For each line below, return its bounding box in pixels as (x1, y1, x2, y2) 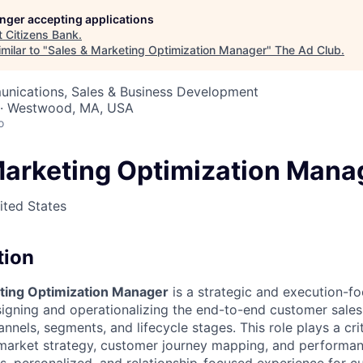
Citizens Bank (6, 27, 79, 41)
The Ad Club (275, 42, 341, 57)
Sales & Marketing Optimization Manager (48, 42, 267, 57)
